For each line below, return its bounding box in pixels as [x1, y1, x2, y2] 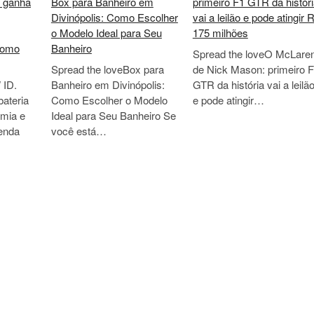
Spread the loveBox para [50, 61, 164, 76]
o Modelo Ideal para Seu [50, 25, 162, 40]
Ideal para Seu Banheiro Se [50, 107, 176, 123]
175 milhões [192, 25, 248, 40]
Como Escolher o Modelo [50, 92, 168, 107]
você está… [50, 123, 107, 138]
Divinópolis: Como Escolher [50, 10, 178, 25]
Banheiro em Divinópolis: [50, 76, 165, 92]
